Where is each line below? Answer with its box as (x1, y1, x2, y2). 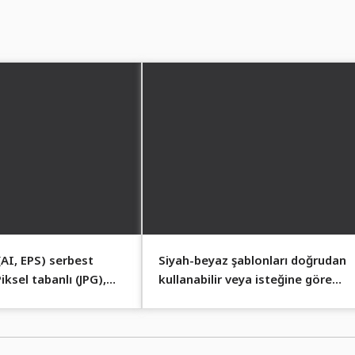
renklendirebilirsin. (158, 290, 265, 307)
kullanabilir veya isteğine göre (158, 271, 332, 288)
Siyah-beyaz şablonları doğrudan (158, 252, 346, 269)
